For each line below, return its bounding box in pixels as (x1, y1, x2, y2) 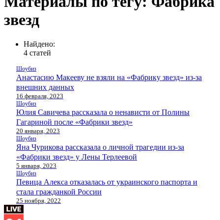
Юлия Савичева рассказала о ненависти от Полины (16, 108, 190, 116)
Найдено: (24, 39, 55, 48)
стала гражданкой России (16, 187, 102, 196)
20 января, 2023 (16, 127, 60, 135)
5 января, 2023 (16, 162, 56, 169)
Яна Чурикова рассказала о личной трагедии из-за (16, 142, 184, 151)
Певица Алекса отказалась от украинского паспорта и (16, 177, 197, 186)
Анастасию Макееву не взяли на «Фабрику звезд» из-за (16, 73, 202, 82)
